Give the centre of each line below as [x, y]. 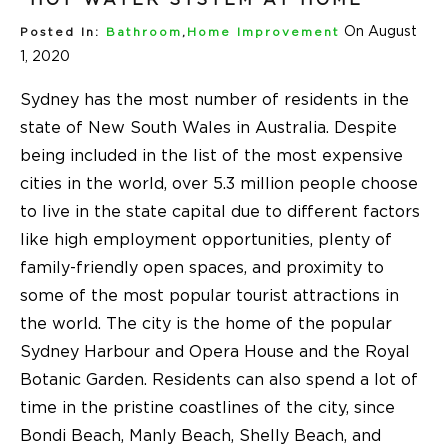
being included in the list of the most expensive [211, 155]
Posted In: [60, 32]
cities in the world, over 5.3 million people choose [219, 183]
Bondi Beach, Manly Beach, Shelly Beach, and [200, 435]
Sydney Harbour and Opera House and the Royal [215, 351]
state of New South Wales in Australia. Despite [208, 127]
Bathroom [144, 32]
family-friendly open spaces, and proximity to [202, 267]
